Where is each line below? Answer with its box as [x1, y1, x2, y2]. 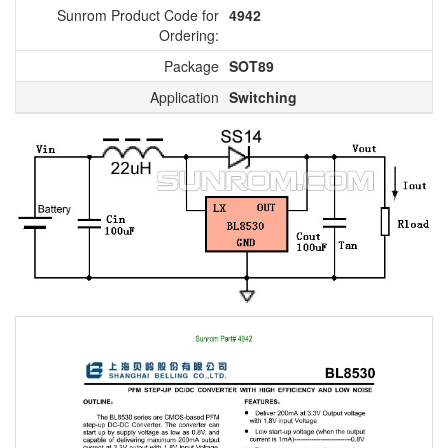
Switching [229, 86, 297, 107]
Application [150, 86, 219, 107]
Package [164, 55, 219, 76]
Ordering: [159, 24, 219, 45]
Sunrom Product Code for [57, 4, 219, 25]
